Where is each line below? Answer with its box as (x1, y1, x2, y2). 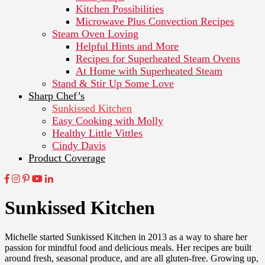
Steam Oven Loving (52, 27, 138, 40)
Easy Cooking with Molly (52, 114, 163, 127)
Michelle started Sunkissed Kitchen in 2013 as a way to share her (5, 231, 247, 242)
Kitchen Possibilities (76, 2, 164, 15)
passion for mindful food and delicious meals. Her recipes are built (5, 242, 251, 253)
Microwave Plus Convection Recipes (76, 15, 234, 27)
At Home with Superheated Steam (76, 64, 222, 77)
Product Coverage (28, 151, 105, 164)
